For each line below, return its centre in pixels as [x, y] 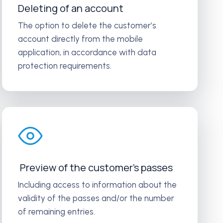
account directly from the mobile [81, 39]
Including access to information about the [98, 185]
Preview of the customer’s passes [96, 167]
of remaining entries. [57, 212]
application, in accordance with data [87, 52]
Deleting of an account [71, 8]
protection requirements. [65, 66]
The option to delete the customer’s [87, 25]
